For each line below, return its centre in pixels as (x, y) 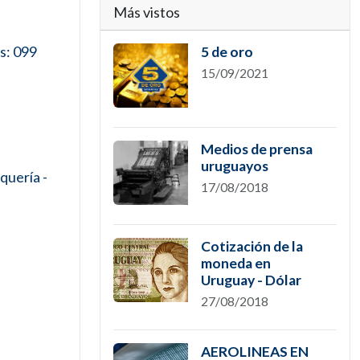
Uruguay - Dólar (251, 280)
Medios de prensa (256, 149)
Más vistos (147, 12)
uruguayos (234, 166)
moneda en (235, 263)
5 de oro (227, 52)
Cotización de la (252, 246)
